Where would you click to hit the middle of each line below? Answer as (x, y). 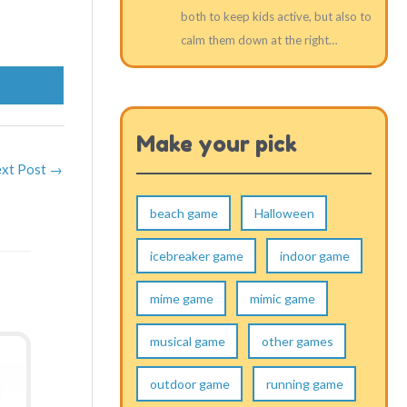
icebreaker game (196, 255)
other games (297, 341)
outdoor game (189, 383)
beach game (184, 213)
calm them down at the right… (259, 40)
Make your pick (217, 144)
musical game (187, 341)
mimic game (282, 298)
